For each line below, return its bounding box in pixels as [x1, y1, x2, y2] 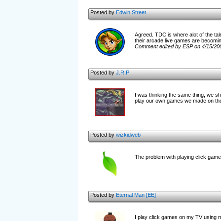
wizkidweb [115, 132, 141, 138]
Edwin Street [115, 9, 146, 15]
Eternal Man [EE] [115, 192, 156, 198]
